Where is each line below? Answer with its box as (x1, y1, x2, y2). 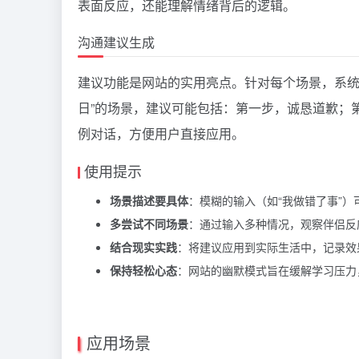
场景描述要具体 (110, 192, 188, 208)
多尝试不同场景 (110, 215, 188, 232)
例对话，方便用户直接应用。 (78, 123, 244, 143)
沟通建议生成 (78, 32, 155, 51)
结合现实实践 (110, 238, 177, 255)
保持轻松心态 (110, 261, 177, 278)
